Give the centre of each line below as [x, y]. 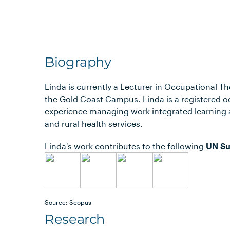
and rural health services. [94, 123]
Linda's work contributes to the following [126, 146]
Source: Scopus [68, 202]
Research [75, 219]
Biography [78, 62]
